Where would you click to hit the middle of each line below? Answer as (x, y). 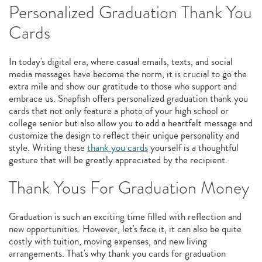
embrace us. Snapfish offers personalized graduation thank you (128, 99)
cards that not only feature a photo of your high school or (119, 111)
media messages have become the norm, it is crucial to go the (128, 74)
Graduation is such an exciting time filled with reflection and (125, 217)
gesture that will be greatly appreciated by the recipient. (118, 160)
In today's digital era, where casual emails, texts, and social (121, 62)
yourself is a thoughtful (193, 148)
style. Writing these (48, 148)
